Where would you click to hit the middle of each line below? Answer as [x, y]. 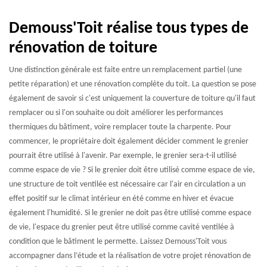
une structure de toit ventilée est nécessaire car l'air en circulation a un [127, 184]
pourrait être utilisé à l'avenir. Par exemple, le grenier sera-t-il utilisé [123, 156]
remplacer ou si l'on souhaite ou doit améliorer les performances [116, 113]
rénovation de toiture [83, 48]
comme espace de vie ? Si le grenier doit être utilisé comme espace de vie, [132, 170]
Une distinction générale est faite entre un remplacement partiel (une [125, 70]
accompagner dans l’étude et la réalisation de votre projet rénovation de [130, 256]
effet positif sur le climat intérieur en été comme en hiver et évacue [121, 199]
